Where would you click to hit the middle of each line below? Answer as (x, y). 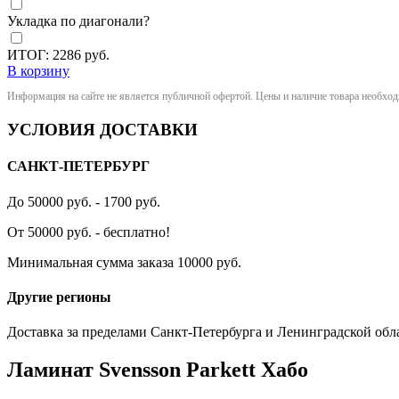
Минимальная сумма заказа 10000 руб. (124, 262)
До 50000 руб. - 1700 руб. (84, 201)
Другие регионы (59, 297)
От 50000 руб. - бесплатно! (89, 232)
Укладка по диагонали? (78, 21)
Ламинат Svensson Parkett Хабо (158, 370)
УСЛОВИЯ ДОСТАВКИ (102, 130)
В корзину (38, 71)
